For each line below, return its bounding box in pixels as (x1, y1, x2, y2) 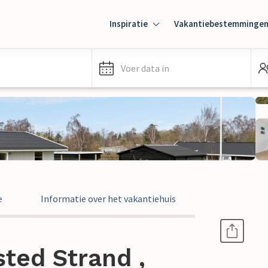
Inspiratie (109, 18, 148, 29)
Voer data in (121, 62, 169, 74)
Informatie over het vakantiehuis (41, 193, 176, 205)
